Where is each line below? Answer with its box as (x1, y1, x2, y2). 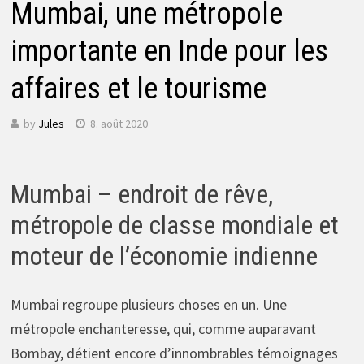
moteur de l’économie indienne (10, 240, 318, 271)
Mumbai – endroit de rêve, (10, 178, 273, 210)
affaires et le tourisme (10, 71, 266, 106)
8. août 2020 (89, 116, 148, 131)
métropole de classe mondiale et (10, 209, 339, 240)
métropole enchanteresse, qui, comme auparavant (10, 319, 316, 339)
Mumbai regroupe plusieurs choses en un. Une (10, 295, 287, 314)
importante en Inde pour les (10, 34, 328, 68)
